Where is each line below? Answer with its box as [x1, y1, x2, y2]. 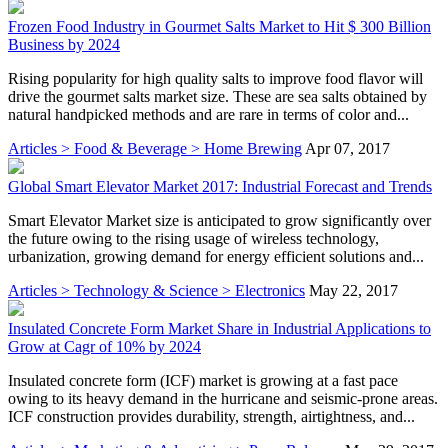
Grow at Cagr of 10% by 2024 [8, 337, 201, 355]
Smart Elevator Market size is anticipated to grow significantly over [8, 211, 431, 229]
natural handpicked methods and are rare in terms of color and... [8, 105, 409, 123]
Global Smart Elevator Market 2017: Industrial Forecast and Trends [8, 177, 432, 195]
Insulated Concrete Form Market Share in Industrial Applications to [8, 319, 431, 337]
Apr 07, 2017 [305, 139, 390, 157]
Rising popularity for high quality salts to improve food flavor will [8, 69, 423, 87]
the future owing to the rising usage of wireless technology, [8, 229, 379, 247]
